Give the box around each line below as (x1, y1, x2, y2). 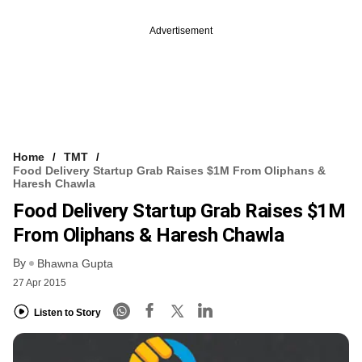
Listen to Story (34, 306, 101, 318)
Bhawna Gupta (37, 257, 113, 271)
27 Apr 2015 (13, 277, 66, 289)
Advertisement (149, 24, 213, 36)
